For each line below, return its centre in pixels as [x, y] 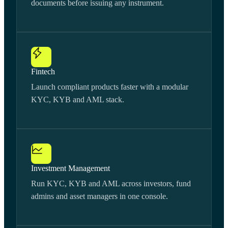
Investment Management [70, 168]
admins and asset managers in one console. [99, 196]
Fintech [43, 72]
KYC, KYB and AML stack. [78, 100]
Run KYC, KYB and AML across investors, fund [111, 184]
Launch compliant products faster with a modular [110, 87]
